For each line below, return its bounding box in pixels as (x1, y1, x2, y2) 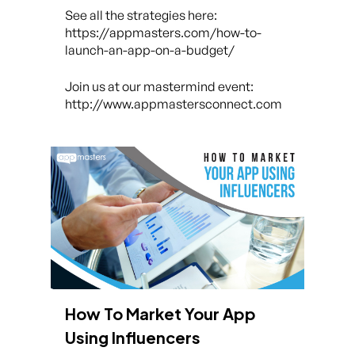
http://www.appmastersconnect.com (65, 96, 282, 112)
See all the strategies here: (65, 7, 217, 23)
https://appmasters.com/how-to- (65, 25, 261, 40)
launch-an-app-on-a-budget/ (65, 42, 235, 58)
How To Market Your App (65, 303, 256, 323)
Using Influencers (65, 327, 200, 347)
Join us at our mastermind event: (65, 78, 254, 94)
